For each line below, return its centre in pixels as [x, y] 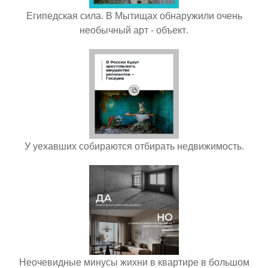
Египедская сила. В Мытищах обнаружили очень [134, 15]
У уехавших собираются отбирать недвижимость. [134, 145]
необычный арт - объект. [134, 29]
